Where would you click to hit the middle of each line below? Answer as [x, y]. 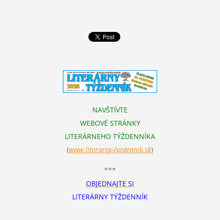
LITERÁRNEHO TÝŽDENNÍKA [110, 137]
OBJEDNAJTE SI [110, 183]
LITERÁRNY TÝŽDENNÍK [110, 197]
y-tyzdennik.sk [130, 150]
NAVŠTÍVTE [110, 110]
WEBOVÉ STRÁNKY [110, 123]
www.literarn [89, 150]
